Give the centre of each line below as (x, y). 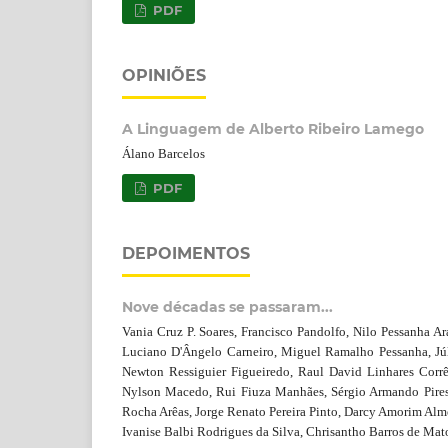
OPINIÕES (164, 75)
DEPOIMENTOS (186, 253)
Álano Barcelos (163, 153)
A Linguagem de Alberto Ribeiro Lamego (273, 128)
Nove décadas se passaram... (227, 306)
